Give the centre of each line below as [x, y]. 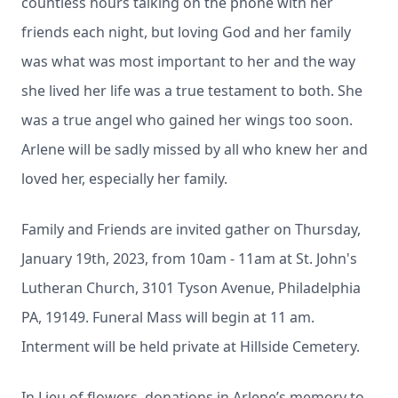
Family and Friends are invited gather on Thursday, [191, 229]
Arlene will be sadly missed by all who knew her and [195, 149]
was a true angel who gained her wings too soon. [189, 120]
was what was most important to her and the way [188, 61]
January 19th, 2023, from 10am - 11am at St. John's [189, 259]
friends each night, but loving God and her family [186, 32]
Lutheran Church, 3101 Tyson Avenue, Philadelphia [191, 288]
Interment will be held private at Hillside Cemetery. [191, 346]
